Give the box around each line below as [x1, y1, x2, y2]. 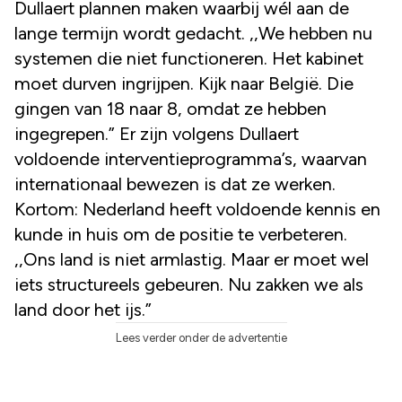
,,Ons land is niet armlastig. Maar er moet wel [14, 249, 369, 271]
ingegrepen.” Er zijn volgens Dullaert [14, 123, 299, 145]
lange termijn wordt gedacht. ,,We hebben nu [14, 22, 372, 45]
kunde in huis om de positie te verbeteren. [14, 223, 347, 246]
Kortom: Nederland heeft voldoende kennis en [14, 198, 380, 221]
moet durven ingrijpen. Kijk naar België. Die [14, 73, 354, 95]
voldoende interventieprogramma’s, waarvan [14, 148, 367, 170]
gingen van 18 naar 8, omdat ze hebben [14, 98, 327, 120]
